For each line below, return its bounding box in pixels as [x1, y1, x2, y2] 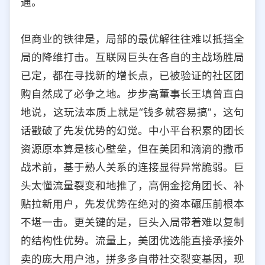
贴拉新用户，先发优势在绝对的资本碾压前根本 [21, 197, 244, 210]
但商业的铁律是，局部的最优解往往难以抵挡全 [21, 32, 244, 45]
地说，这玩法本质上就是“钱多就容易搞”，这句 [21, 105, 244, 118]
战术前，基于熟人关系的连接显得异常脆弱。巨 [21, 160, 244, 173]
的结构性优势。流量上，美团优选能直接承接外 [21, 234, 244, 247]
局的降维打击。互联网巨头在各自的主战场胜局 [21, 50, 244, 63]
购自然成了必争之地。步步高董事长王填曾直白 [21, 87, 244, 100]
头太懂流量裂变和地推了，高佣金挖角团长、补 [21, 179, 244, 192]
